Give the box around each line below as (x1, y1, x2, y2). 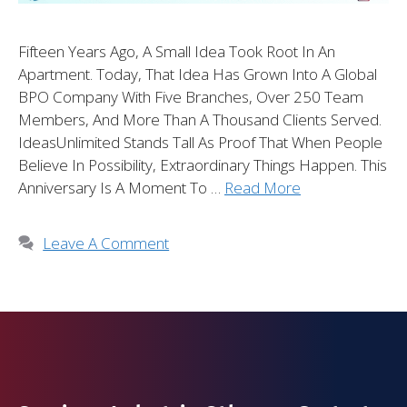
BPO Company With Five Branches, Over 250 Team (18, 85, 363, 107)
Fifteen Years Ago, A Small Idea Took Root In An (18, 40, 335, 62)
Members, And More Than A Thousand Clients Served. (18, 108, 382, 130)
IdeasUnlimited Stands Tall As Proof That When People (18, 131, 382, 153)
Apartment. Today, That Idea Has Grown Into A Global (18, 63, 377, 84)
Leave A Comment (43, 232, 170, 253)
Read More (224, 176, 301, 198)
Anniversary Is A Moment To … (18, 176, 224, 198)
